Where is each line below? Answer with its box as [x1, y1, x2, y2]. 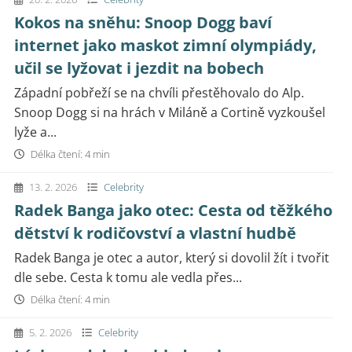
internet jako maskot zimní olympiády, [14, 35, 317, 56]
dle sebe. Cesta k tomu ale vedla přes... [14, 269, 242, 286]
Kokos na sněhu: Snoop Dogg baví [14, 12, 272, 33]
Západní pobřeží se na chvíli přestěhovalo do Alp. [14, 84, 304, 101]
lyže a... [14, 123, 57, 141]
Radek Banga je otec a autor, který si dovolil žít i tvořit [14, 249, 329, 266]
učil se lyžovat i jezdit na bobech [14, 57, 264, 79]
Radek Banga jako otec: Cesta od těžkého [14, 200, 332, 221]
